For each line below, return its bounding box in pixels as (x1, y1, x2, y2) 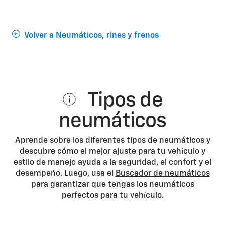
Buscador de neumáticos (115, 170, 210, 178)
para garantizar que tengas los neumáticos (31, 181, 194, 189)
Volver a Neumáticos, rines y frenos (24, 31, 159, 40)
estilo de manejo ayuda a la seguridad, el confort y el (14, 159, 211, 167)
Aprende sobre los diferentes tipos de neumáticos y (15, 137, 210, 145)
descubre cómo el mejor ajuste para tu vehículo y (20, 148, 205, 156)
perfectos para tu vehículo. (61, 192, 164, 200)
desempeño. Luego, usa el (15, 170, 116, 178)
